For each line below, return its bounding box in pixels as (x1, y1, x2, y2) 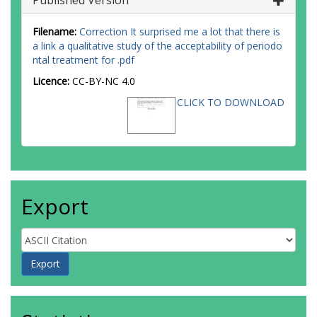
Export (21, 192, 88, 221)
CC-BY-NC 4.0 (72, 74, 135, 88)
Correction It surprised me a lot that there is (79, 25, 280, 38)
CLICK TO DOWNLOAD (177, 96, 284, 109)
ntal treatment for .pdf (33, 53, 134, 67)
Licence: (33, 74, 72, 88)
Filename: (33, 25, 76, 38)
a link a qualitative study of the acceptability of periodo (33, 39, 282, 52)
